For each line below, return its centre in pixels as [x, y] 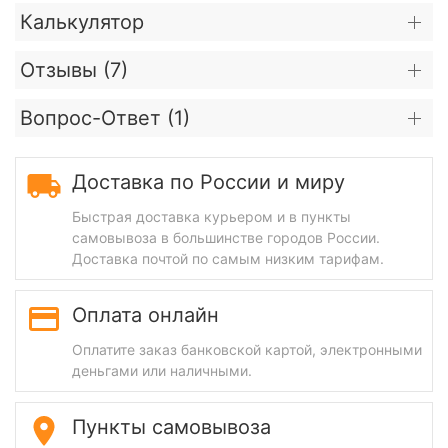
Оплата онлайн [145, 314]
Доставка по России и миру [208, 181]
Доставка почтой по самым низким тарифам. [228, 258]
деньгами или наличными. [162, 370]
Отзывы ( [65, 69]
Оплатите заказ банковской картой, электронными [247, 349]
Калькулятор [82, 21]
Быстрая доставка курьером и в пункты [211, 216]
